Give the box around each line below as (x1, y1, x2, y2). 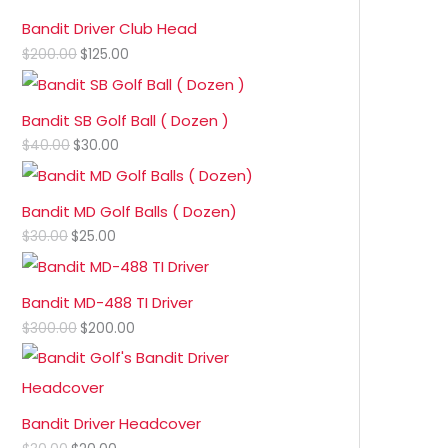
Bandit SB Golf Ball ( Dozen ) (22, 109, 229, 131)
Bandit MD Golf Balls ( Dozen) (22, 200, 237, 222)
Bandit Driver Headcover (22, 413, 201, 435)
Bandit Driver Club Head (22, 18, 197, 40)
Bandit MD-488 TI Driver (22, 292, 193, 314)
